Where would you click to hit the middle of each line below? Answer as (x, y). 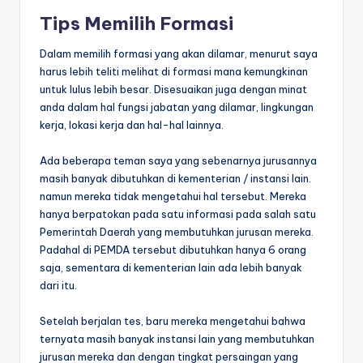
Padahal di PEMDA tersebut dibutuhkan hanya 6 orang (173, 249)
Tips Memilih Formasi (137, 24)
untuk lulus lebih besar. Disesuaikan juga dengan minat (173, 89)
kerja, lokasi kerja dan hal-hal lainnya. (132, 124)
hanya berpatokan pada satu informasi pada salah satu (178, 214)
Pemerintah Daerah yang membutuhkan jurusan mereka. (177, 231)
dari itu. (58, 285)
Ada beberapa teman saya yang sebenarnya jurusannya (178, 160)
